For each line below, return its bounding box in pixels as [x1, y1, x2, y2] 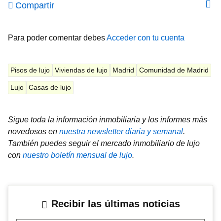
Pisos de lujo [10, 66, 50, 74]
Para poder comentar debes [8, 33, 107, 42]
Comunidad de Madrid [139, 66, 209, 74]
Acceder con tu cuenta [107, 33, 184, 42]
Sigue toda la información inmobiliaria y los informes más [8, 115, 207, 124]
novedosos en [8, 127, 59, 136]
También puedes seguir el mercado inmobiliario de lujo [8, 139, 200, 147]
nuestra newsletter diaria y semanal [59, 127, 183, 136]
